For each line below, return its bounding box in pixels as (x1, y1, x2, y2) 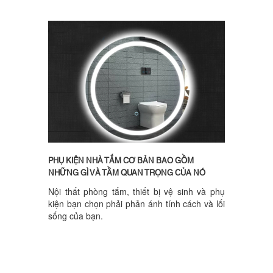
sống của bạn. (48, 210, 103, 222)
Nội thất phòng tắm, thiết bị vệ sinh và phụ (48, 185, 225, 198)
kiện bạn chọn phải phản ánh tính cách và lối (48, 197, 225, 210)
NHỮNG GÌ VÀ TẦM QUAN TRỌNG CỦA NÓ (48, 166, 205, 181)
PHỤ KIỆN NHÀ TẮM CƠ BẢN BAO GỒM (48, 154, 194, 169)
